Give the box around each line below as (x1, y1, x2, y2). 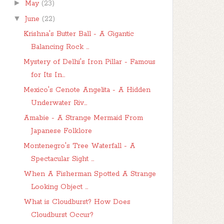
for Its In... (30, 70, 65, 79)
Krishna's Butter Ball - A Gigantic (23, 29, 134, 38)
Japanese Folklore (30, 126, 92, 135)
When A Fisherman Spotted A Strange (23, 169, 156, 178)
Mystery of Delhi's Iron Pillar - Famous (23, 57, 155, 66)
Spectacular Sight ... (30, 154, 94, 163)
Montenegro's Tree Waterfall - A (23, 141, 135, 150)
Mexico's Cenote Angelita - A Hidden (23, 85, 150, 94)
